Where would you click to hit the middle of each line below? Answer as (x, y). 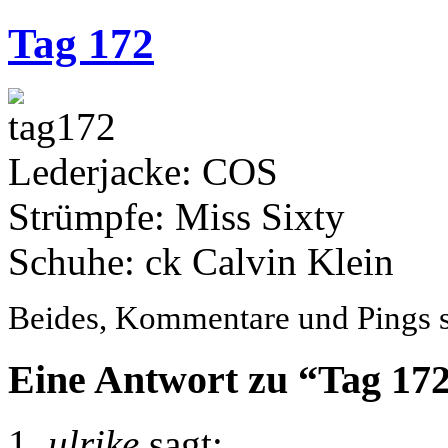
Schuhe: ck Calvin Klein (201, 261)
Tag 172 (81, 43)
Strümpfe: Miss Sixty (176, 216)
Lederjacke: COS (143, 171)
